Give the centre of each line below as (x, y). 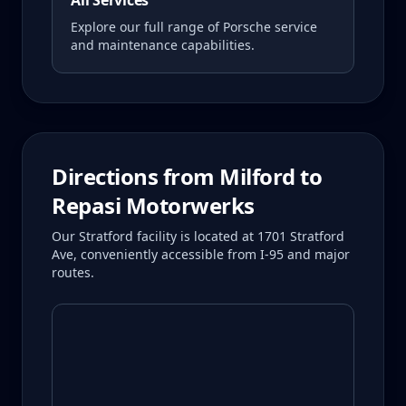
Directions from (136, 176)
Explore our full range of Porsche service (194, 27)
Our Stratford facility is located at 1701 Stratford (198, 236)
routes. (73, 272)
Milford (257, 176)
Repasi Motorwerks (153, 205)
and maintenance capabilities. (163, 45)
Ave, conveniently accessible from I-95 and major (201, 254)
